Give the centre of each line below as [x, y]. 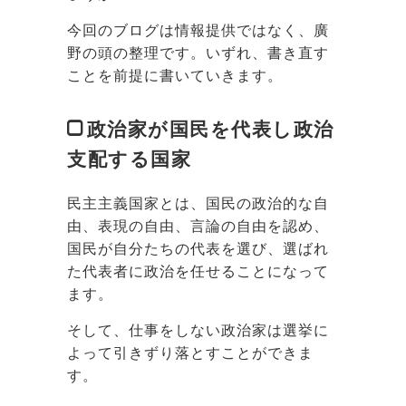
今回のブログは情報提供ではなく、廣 [198, 30]
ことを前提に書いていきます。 [175, 75]
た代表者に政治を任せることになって [198, 271]
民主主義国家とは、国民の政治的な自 [198, 203]
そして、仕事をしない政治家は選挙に [198, 330]
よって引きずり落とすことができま [190, 353]
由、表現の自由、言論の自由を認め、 [198, 226]
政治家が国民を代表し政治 [210, 129]
